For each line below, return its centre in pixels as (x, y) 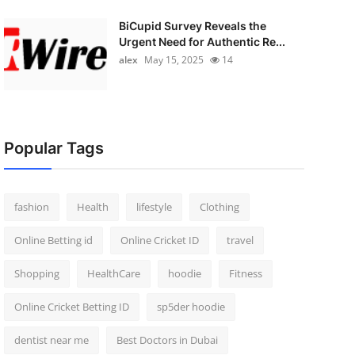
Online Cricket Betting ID (71, 307)
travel (240, 240)
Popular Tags (53, 148)
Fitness (245, 273)
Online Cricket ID (159, 240)
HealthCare (113, 273)
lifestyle (154, 207)
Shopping (36, 273)
